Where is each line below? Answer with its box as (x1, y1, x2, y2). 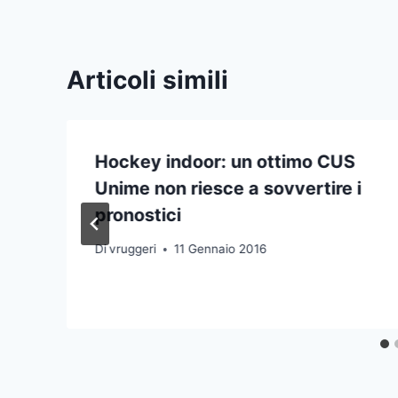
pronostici (95, 203, 181, 226)
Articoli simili (67, 64, 228, 95)
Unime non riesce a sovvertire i (95, 177, 362, 199)
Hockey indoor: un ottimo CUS (95, 150, 355, 172)
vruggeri (109, 242, 157, 257)
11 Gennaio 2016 (174, 242, 267, 257)
